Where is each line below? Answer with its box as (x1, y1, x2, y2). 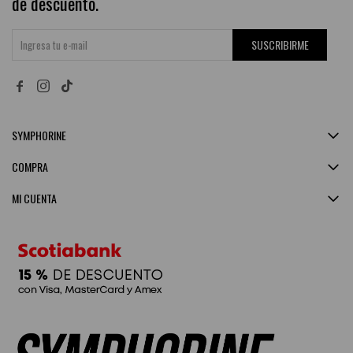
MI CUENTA (12, 190, 57, 207)
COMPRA (12, 158, 48, 176)
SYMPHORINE (12, 127, 66, 144)
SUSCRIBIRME (251, 36, 309, 54)
